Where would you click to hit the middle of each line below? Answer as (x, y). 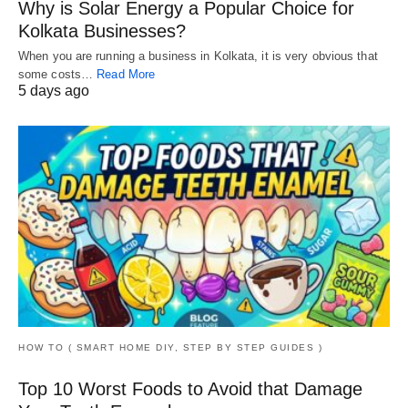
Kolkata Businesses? (102, 31)
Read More (126, 74)
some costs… (58, 74)
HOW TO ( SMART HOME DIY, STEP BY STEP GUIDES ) (170, 348)
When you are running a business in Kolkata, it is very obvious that (198, 56)
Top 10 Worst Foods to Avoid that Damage (190, 389)
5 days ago (54, 90)
